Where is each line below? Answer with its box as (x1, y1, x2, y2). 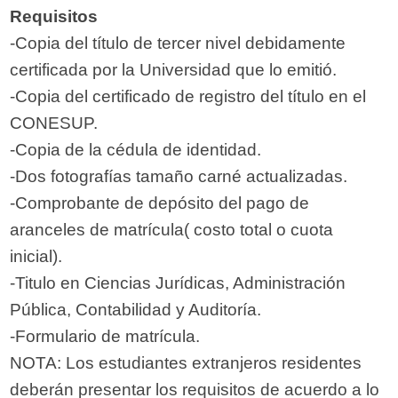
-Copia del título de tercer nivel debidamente (10, 34, 346, 53)
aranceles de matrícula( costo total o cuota (10, 220, 334, 240)
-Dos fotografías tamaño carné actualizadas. (10, 167, 348, 187)
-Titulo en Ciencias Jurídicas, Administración (10, 274, 346, 293)
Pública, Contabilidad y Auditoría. (10, 300, 262, 320)
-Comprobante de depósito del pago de (10, 194, 310, 213)
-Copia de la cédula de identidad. (10, 140, 262, 160)
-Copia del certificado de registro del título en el (10, 87, 367, 107)
